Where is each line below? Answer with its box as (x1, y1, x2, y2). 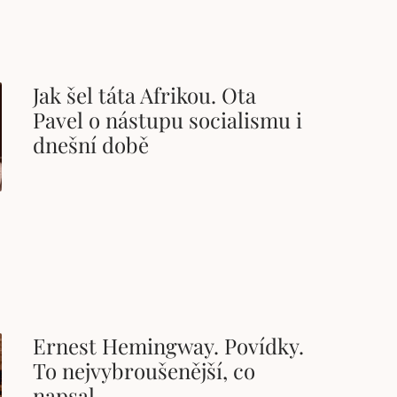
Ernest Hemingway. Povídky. (33, 331, 305, 360)
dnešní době (33, 130, 150, 160)
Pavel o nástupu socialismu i (33, 105, 303, 135)
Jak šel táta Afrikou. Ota (33, 81, 257, 110)
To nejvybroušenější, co (33, 355, 256, 385)
